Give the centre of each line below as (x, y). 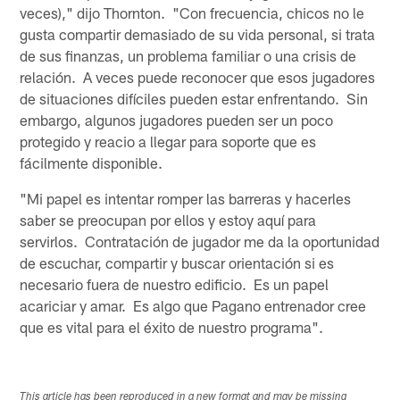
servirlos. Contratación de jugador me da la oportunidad (200, 241)
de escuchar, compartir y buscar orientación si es (177, 262)
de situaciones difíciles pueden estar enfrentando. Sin (194, 98)
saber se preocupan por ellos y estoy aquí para (168, 219)
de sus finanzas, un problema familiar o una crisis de (188, 55)
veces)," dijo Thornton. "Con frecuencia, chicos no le (192, 12)
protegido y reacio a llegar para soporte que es (168, 141)
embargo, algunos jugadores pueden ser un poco (177, 119)
